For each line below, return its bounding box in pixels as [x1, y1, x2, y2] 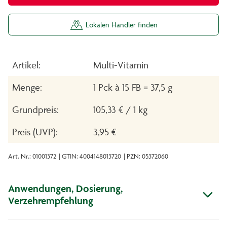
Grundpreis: [12, 103, 59, 116]
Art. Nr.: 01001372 [8, 152, 56, 161]
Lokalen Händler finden [85, 20, 158, 29]
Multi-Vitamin [93, 59, 148, 71]
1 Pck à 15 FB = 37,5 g [93, 81, 172, 94]
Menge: [12, 81, 42, 94]
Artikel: [12, 59, 41, 71]
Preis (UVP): [12, 126, 58, 138]
